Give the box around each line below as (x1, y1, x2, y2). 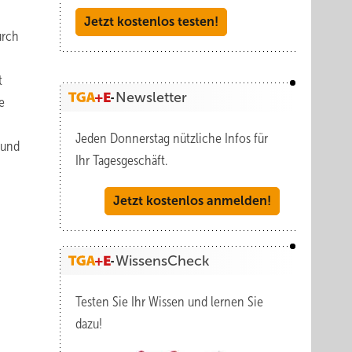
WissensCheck (115, 253, 209, 269)
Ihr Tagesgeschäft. (75, 152, 167, 168)
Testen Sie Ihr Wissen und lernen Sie (75, 294, 263, 310)
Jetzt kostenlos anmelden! (113, 194, 271, 207)
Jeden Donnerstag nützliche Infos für (75, 130, 268, 146)
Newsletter (115, 90, 187, 105)
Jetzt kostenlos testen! (84, 15, 218, 28)
